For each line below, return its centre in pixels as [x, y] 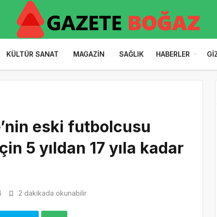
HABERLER [173, 54]
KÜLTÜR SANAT [32, 54]
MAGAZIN [89, 54]
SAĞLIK [131, 54]
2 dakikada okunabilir [52, 193]
